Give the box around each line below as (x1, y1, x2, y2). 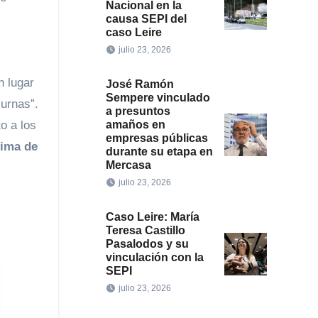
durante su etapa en (105, 146, 213, 158)
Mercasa (105, 159, 151, 171)
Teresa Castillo (105, 224, 185, 236)
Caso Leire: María (105, 211, 199, 223)
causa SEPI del (105, 13, 187, 25)
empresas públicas (105, 132, 208, 144)
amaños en (105, 119, 165, 131)
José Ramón (105, 78, 174, 90)
